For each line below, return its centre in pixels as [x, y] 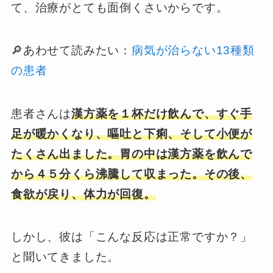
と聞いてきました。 [65, 257]
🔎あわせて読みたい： [71, 51]
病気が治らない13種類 [193, 51]
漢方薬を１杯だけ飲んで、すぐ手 [162, 113]
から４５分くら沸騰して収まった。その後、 [132, 174]
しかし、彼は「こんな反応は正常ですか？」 [132, 237]
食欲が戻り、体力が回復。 [83, 194]
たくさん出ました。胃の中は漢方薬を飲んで [132, 154]
